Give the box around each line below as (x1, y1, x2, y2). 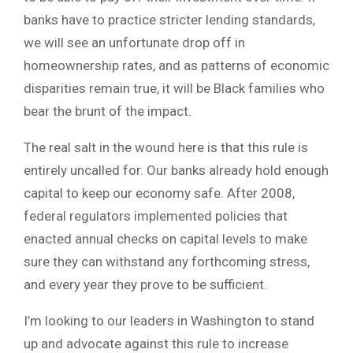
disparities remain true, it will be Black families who (24, 80, 325, 96)
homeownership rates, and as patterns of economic (24, 57, 329, 73)
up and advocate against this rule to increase (24, 335, 288, 351)
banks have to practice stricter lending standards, (24, 11, 315, 28)
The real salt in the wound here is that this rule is (24, 139, 308, 155)
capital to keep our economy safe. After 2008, (24, 184, 295, 201)
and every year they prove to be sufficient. (24, 276, 267, 292)
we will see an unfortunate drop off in (24, 34, 245, 50)
